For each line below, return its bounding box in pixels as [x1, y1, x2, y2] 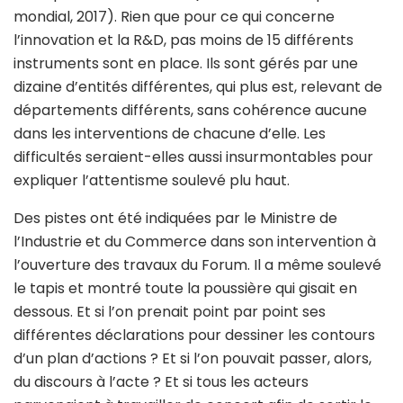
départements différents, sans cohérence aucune [13, 99, 367, 121]
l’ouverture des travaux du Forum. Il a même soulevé [13, 254, 381, 275]
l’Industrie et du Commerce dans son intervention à [13, 230, 376, 252]
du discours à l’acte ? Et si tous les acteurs [13, 371, 309, 392]
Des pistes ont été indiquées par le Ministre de [13, 207, 337, 228]
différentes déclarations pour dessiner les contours [13, 324, 375, 345]
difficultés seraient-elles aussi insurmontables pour [13, 146, 373, 167]
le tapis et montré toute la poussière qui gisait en [13, 277, 357, 299]
